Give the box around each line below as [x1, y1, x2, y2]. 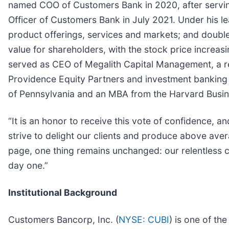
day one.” [8, 159, 48, 171]
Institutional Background [8, 187, 117, 198]
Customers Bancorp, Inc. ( [8, 214, 119, 225]
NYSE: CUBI [119, 214, 169, 225]
